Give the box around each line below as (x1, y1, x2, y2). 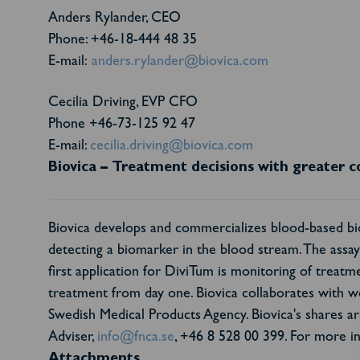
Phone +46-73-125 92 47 (48, 118, 195, 133)
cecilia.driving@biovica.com (90, 140, 253, 154)
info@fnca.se (97, 331, 174, 346)
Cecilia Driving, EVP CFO (48, 96, 198, 111)
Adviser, (48, 331, 97, 346)
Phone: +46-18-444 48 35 (48, 34, 197, 48)
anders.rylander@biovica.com (92, 55, 268, 70)
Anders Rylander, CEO (48, 12, 181, 27)
